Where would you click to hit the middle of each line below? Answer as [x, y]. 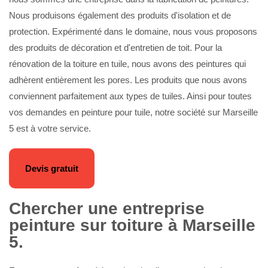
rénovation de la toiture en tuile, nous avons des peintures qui [127, 64]
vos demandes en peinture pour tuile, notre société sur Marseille [133, 112]
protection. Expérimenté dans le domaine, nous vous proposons [133, 31]
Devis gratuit [52, 168]
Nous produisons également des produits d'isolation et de [120, 15]
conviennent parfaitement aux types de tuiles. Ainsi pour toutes [130, 96]
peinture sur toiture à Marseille [132, 225]
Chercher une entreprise [107, 208]
